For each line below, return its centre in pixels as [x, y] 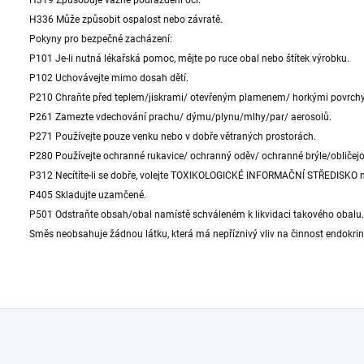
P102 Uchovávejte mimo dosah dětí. [109, 78]
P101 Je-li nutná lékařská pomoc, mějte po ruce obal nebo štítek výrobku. [189, 59]
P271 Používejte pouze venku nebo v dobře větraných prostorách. [173, 137]
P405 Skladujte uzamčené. [88, 195]
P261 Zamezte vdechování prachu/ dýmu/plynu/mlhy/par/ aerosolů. [180, 117]
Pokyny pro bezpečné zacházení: [101, 39]
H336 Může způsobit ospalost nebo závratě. [126, 20]
